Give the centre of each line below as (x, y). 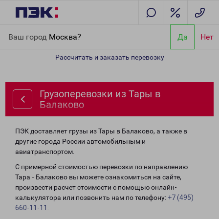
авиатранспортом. (45, 152)
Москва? (65, 37)
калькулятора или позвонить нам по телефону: (91, 197)
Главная (21, 30)
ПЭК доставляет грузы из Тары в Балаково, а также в (101, 131)
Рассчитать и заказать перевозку (109, 57)
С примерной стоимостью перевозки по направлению (101, 167)
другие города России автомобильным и (80, 141)
